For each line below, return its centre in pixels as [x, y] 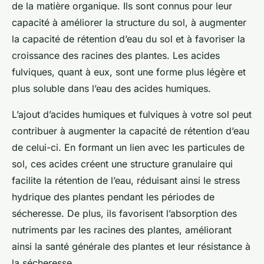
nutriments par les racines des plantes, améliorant [122, 230]
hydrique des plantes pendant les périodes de [113, 197]
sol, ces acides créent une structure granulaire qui [122, 164]
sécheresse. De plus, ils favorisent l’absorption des [124, 214]
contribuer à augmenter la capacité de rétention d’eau [131, 131]
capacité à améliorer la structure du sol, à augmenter [129, 23]
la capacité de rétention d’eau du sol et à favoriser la [128, 39]
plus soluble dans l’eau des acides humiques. [111, 89]
